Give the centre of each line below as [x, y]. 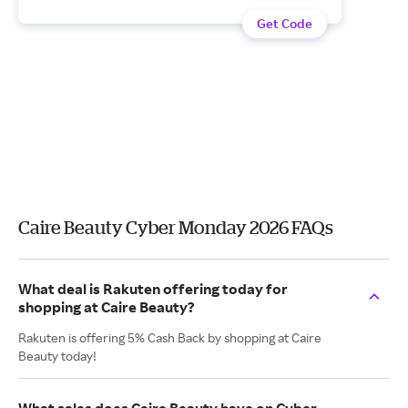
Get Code [285, 23]
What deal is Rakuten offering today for [153, 289]
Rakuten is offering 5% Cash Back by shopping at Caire [170, 337]
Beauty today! [57, 356]
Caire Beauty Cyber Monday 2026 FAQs [176, 227]
